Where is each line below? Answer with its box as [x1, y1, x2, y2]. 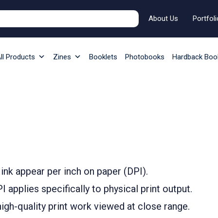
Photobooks [125, 53, 164, 61]
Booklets [89, 53, 117, 61]
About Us [148, 14, 178, 23]
